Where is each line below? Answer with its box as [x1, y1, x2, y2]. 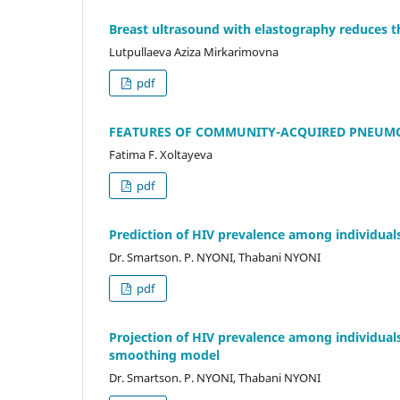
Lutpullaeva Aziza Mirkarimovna [109, 43, 279, 60]
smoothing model [109, 346, 220, 363]
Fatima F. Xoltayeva [109, 146, 212, 162]
